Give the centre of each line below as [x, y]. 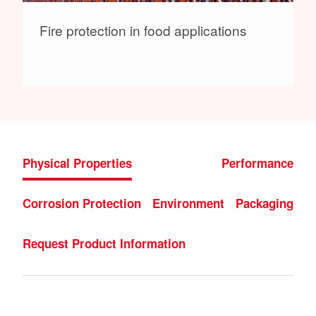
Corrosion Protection [82, 203]
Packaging [265, 203]
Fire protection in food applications [143, 30]
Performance [257, 163]
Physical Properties [77, 163]
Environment [188, 203]
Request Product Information [104, 243]
